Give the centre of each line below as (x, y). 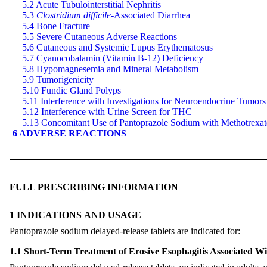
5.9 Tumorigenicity (58, 79)
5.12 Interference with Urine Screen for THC (107, 111)
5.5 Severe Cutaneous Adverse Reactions (100, 36)
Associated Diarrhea (152, 15)
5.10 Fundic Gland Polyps (72, 90)
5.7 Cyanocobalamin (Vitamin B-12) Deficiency (113, 58)
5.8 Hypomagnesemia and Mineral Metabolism (110, 69)
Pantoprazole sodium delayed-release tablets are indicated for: (125, 231)
